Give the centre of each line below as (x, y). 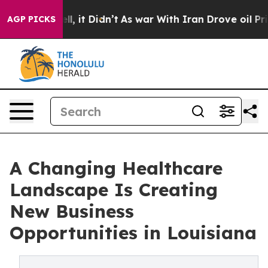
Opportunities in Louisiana (133, 233)
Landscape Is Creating (114, 190)
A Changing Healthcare (116, 168)
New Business (72, 211)
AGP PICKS (31, 19)
